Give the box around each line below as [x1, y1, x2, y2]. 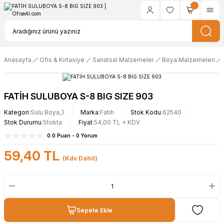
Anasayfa [4, 56, 31, 63]
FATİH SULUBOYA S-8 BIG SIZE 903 [4, 91, 153, 101]
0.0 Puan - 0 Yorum [47, 132, 97, 138]
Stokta [43, 118, 62, 126]
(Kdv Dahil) [62, 154, 97, 162]
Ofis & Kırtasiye [39, 56, 84, 63]
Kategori [4, 108, 29, 116]
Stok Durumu [4, 118, 41, 126]
